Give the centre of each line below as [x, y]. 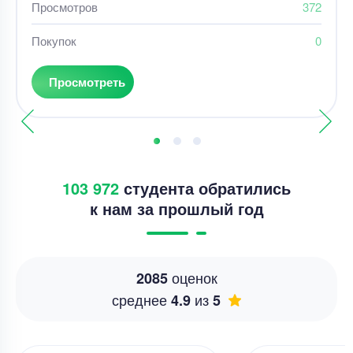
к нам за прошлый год [176, 208]
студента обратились [205, 188]
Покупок [54, 40]
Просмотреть [87, 82]
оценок [192, 277]
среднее [141, 299]
